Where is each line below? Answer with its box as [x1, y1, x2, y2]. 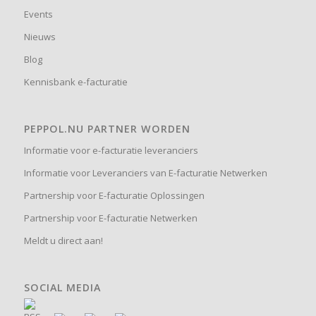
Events [23, 8, 53, 21]
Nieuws [23, 30, 56, 44]
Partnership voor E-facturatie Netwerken [23, 212, 197, 225]
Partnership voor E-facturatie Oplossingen [23, 189, 205, 202]
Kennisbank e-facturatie [23, 75, 128, 89]
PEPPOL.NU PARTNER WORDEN [23, 122, 190, 136]
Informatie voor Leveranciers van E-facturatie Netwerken [23, 166, 267, 180]
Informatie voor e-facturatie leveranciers [23, 144, 198, 157]
